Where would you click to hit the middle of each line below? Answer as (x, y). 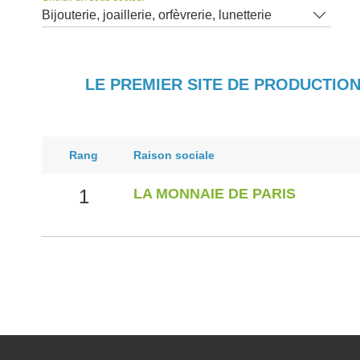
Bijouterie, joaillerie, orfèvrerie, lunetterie (157, 15)
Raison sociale (174, 155)
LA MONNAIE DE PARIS (215, 194)
